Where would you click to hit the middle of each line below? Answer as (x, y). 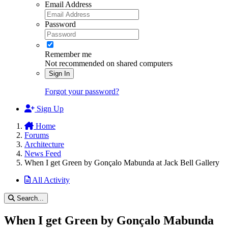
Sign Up (50, 109)
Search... (30, 198)
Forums (37, 135)
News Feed (43, 154)
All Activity (51, 180)
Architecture (44, 145)
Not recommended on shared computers (109, 64)
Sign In (59, 74)
